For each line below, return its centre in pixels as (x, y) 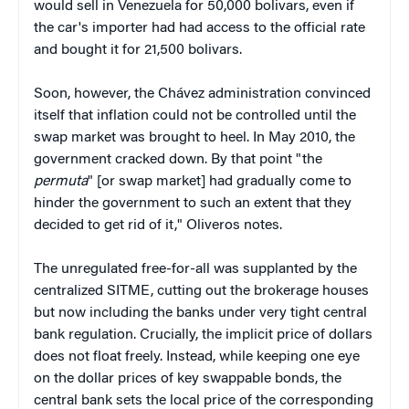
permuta (61, 181)
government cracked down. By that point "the (178, 159)
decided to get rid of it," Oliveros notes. (158, 225)
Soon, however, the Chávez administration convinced (202, 94)
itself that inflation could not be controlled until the (195, 115)
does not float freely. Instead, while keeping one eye (197, 357)
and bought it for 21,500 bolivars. (138, 50)
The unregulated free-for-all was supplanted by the (195, 269)
